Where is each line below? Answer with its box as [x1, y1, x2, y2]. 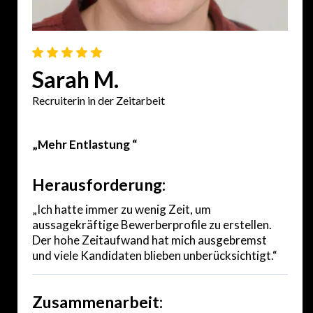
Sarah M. [32, 65, 119, 93]
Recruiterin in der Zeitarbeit [32, 93, 165, 107]
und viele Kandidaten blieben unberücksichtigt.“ [32, 247, 277, 263]
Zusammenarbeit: [32, 291, 163, 312]
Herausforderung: [32, 174, 166, 194]
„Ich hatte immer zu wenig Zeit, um [32, 201, 211, 217]
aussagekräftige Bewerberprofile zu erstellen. [32, 217, 272, 232]
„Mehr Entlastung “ [32, 136, 137, 152]
